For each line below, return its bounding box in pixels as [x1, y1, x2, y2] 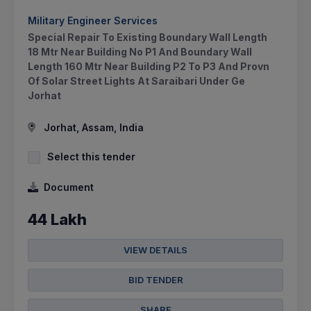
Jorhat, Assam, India [41, 121, 144, 134]
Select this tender [47, 151, 135, 163]
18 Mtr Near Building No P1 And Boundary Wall [28, 46, 252, 58]
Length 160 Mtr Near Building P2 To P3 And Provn [28, 60, 269, 73]
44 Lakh [28, 210, 87, 229]
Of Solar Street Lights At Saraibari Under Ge [28, 75, 245, 87]
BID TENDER [128, 274, 183, 286]
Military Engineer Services [28, 15, 158, 27]
